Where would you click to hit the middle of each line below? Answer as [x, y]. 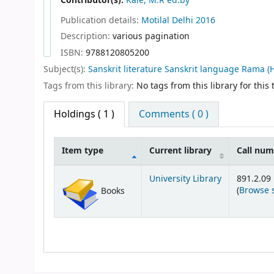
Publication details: [101, 20]
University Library [185, 179]
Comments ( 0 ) [174, 114]
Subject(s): [66, 70]
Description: [87, 37]
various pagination [151, 37]
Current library [180, 150]
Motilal [155, 20]
